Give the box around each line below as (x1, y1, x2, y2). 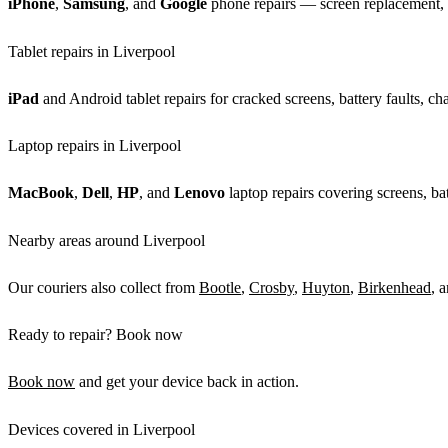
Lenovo (174, 184, 225, 202)
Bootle (199, 278, 241, 296)
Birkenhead (358, 278, 431, 296)
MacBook (8, 184, 74, 202)
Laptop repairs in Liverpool (8, 137, 181, 155)
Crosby (249, 278, 294, 296)
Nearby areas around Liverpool (8, 231, 205, 249)
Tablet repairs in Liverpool (8, 42, 175, 60)
